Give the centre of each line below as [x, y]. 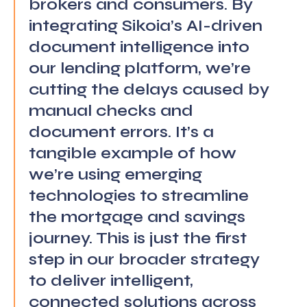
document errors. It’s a [121, 132]
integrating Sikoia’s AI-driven [146, 26]
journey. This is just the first [138, 238]
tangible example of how [133, 153]
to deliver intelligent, [111, 281]
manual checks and [111, 111]
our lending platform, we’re [140, 68]
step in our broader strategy [144, 259]
